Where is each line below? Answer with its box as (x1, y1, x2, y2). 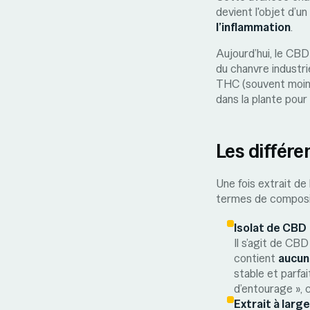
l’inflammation (216, 19, 291, 35)
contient (234, 250, 278, 266)
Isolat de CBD (234, 220, 307, 235)
